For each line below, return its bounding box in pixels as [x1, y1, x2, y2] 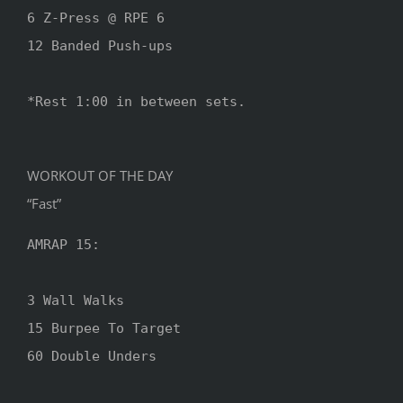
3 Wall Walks [27, 291, 124, 309]
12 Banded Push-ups [27, 37, 173, 54]
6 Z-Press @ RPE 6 [27, 9, 165, 26]
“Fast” [27, 193, 61, 212]
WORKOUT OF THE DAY [27, 166, 173, 184]
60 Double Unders [27, 347, 157, 364]
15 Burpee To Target [27, 319, 181, 336]
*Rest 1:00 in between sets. [27, 93, 246, 110]
